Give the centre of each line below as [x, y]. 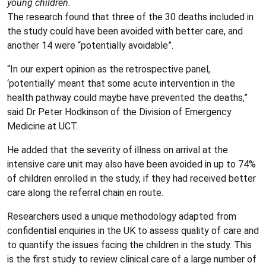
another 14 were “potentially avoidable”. [90, 45]
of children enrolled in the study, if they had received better [132, 178]
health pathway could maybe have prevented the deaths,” [127, 97]
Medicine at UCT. [42, 126]
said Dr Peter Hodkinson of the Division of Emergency [119, 112]
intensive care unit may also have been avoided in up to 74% [132, 164]
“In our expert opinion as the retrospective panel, [109, 69]
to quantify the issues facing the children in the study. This [129, 245]
